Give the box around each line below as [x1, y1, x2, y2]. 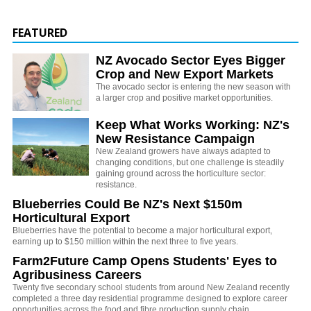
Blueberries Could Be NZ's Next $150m [12, 197, 242, 212]
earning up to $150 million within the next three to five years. [12, 237, 238, 247]
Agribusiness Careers [12, 268, 142, 283]
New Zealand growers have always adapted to [96, 146, 271, 157]
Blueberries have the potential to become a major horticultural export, [12, 226, 272, 236]
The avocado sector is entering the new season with [96, 82, 291, 92]
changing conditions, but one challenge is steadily [96, 158, 284, 168]
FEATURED [12, 25, 67, 41]
